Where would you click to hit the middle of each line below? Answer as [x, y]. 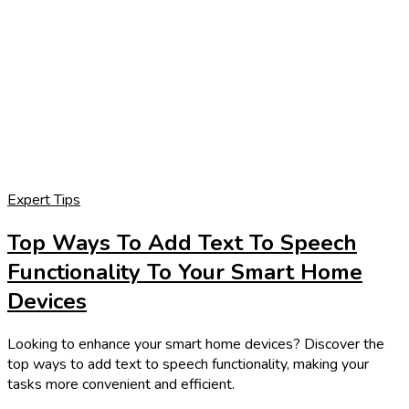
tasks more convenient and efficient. [121, 384]
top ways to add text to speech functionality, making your [188, 364]
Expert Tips [44, 200]
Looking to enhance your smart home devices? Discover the [196, 344]
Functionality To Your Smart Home [185, 272]
